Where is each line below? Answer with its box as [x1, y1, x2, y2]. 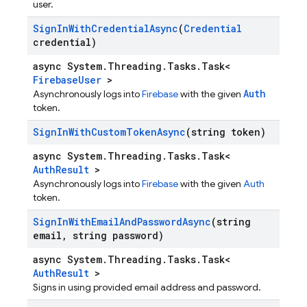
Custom [91, 125, 126, 138]
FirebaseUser [33, 73, 101, 86]
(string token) [186, 125, 266, 138]
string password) [67, 229, 164, 242]
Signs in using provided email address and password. [33, 281, 261, 293]
